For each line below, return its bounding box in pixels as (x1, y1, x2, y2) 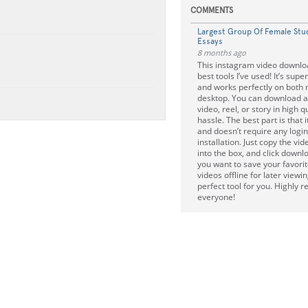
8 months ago (197, 47, 246, 58)
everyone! (197, 191, 235, 203)
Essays (197, 36, 223, 46)
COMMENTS (190, 5, 233, 15)
